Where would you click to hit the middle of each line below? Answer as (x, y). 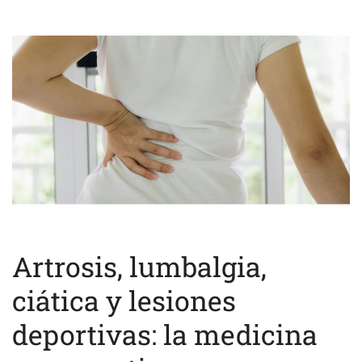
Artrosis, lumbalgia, (139, 266)
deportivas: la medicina (165, 334)
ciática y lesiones (124, 300)
